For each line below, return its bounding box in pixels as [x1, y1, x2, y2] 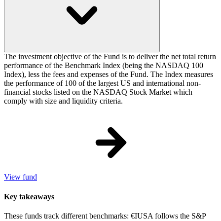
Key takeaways [4, 192, 54, 201]
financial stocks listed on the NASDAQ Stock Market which [4, 88, 192, 97]
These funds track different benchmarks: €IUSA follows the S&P [4, 211, 206, 220]
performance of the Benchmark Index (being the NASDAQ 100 [4, 61, 203, 70]
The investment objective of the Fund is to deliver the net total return [4, 52, 216, 61]
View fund [4, 173, 37, 182]
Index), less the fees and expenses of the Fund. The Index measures [4, 70, 213, 79]
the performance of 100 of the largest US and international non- [4, 79, 201, 88]
